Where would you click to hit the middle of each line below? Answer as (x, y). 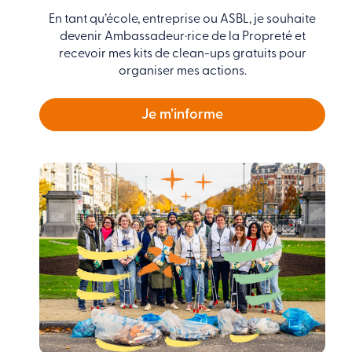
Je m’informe (182, 114)
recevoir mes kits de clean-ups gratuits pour (182, 53)
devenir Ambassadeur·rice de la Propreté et (182, 36)
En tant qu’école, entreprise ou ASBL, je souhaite (182, 18)
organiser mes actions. (182, 70)
